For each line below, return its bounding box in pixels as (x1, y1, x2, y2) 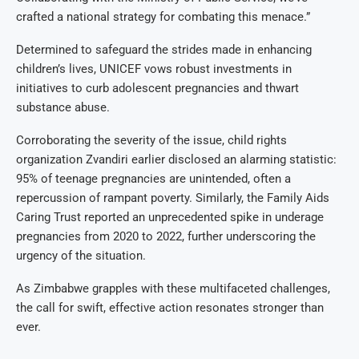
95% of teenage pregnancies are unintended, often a (16, 171, 291, 186)
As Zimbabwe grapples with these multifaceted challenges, (16, 280, 330, 296)
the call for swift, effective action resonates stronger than (16, 300, 324, 315)
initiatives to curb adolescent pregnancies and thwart (16, 80, 299, 95)
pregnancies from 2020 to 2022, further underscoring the (16, 228, 316, 244)
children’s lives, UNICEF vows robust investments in (16, 61, 292, 76)
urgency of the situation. (16, 248, 146, 263)
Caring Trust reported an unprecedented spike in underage (16, 209, 324, 224)
